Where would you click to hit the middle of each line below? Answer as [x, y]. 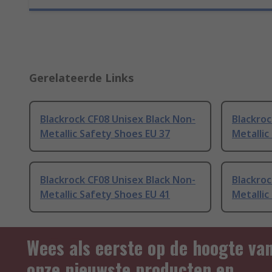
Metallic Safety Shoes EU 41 [105, 195]
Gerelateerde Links [82, 78]
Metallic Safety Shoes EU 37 [105, 134]
